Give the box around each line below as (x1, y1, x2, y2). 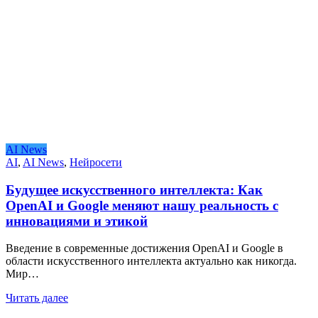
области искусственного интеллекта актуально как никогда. (6, 255, 297, 268)
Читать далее (6, 292, 68, 305)
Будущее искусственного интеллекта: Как (6, 182, 263, 197)
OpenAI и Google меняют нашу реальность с (6, 197, 278, 213)
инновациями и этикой (6, 213, 148, 229)
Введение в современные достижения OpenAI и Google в (6, 242, 283, 255)
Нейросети (70, 155, 122, 168)
